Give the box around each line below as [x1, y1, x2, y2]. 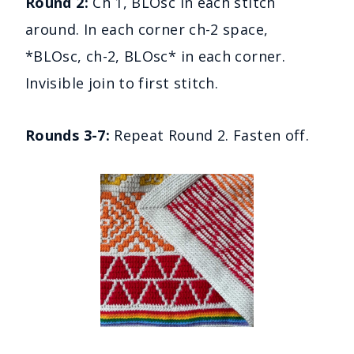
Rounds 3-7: [25, 126, 115, 145]
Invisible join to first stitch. [25, 73, 219, 93]
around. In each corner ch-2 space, [25, 20, 269, 40]
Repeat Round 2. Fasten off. [114, 126, 310, 145]
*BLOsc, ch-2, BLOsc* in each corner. [25, 47, 285, 66]
